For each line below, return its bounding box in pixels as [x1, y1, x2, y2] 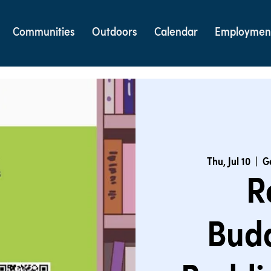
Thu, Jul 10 [207, 157, 251, 168]
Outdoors [92, 27, 138, 39]
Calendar [154, 27, 198, 39]
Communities [13, 27, 76, 39]
